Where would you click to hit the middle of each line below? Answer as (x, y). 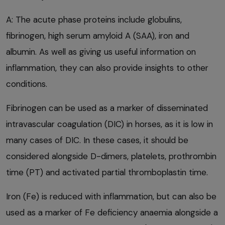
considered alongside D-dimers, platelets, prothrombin (111, 156)
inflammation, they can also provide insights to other (107, 68)
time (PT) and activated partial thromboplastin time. (107, 172)
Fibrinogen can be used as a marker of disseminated (107, 108)
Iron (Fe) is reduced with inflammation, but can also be (111, 196)
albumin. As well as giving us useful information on (101, 51)
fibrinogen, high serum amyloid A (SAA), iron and (98, 35)
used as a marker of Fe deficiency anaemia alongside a (112, 212)
